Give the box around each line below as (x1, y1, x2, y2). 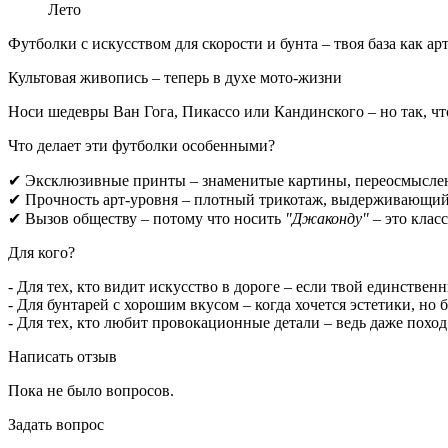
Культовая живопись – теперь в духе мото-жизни (8, 68, 342, 86)
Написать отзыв (8, 347, 117, 365)
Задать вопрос (8, 415, 104, 433)
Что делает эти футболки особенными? (8, 136, 275, 154)
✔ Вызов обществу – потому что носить (8, 209, 285, 227)
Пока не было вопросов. (8, 381, 174, 399)
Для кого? (8, 243, 75, 261)
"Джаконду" (285, 209, 369, 227)
